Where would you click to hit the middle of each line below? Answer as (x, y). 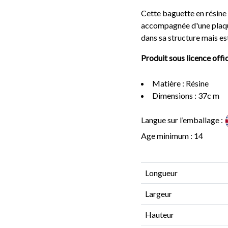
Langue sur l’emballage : (183, 120)
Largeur (159, 194)
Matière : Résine (180, 83)
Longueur (161, 173)
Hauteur (160, 215)
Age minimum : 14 (172, 136)
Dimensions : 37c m (186, 95)
